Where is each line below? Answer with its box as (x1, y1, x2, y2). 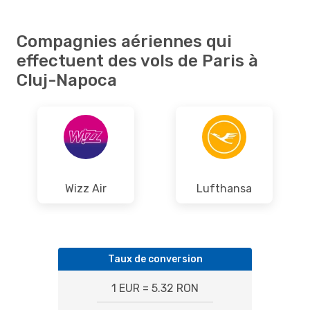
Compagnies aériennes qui (17, 31, 232, 51)
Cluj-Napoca (17, 70, 117, 90)
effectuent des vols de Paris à (17, 51, 258, 71)
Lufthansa (197, 181, 252, 195)
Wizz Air (65, 181, 107, 195)
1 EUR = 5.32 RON (111, 281, 199, 295)
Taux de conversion (107, 253, 203, 265)
